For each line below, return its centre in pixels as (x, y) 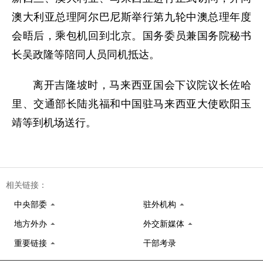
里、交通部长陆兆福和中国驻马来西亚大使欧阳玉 (131, 104)
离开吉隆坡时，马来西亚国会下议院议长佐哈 (142, 85)
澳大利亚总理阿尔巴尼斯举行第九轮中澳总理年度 (131, 17)
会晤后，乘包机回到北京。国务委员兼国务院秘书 (131, 36)
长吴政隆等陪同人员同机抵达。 (86, 55)
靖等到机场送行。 (54, 123)
